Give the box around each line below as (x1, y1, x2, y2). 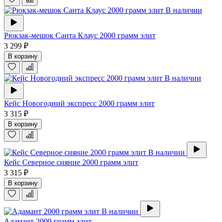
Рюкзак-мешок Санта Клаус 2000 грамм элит (4, 31, 156, 40)
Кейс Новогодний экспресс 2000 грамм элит (4, 99, 155, 108)
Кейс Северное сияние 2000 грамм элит (4, 158, 138, 167)
